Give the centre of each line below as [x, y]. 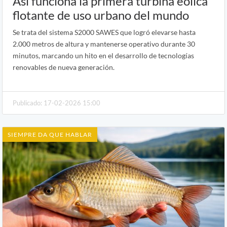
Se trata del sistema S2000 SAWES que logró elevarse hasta [104, 32]
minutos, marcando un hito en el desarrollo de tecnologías [103, 55]
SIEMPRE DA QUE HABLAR [50, 134]
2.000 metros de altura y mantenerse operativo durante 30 [104, 44]
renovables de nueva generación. [64, 67]
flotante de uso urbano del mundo [101, 15]
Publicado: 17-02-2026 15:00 [56, 103]
